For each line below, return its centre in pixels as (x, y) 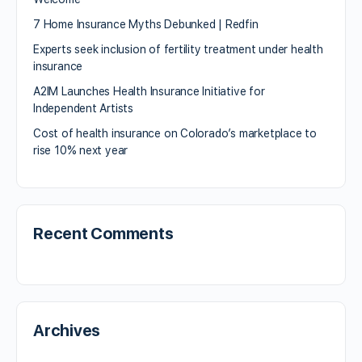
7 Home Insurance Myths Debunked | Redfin (146, 24)
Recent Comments (103, 233)
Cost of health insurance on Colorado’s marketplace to (175, 133)
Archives (67, 330)
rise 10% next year (81, 150)
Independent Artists (84, 108)
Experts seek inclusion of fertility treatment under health (178, 49)
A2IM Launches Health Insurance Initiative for (149, 91)
